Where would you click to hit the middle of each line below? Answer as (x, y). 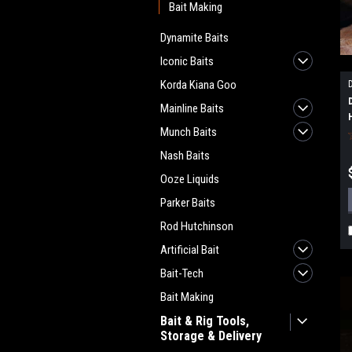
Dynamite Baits (194, 38)
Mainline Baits (192, 108)
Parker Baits (188, 203)
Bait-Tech (182, 273)
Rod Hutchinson (197, 226)
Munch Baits (189, 132)
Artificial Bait (190, 250)
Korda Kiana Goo (198, 85)
